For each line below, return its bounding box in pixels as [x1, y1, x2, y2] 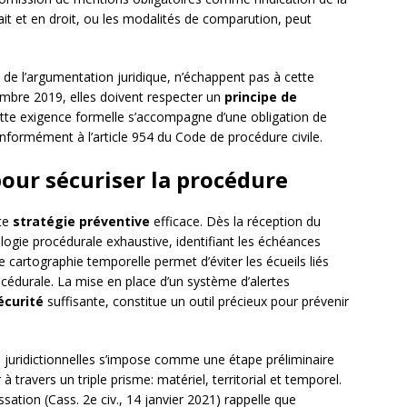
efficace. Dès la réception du [150, 213, 321, 231]
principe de [224, 88, 297, 106]
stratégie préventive [13, 213, 150, 231]
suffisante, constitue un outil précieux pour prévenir [44, 293, 349, 311]
